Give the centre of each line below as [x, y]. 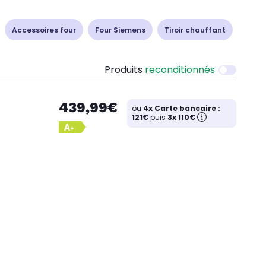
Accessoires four [44, 30]
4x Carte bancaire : [182, 108]
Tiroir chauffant [195, 30]
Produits [125, 70]
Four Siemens [120, 30]
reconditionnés [180, 70]
